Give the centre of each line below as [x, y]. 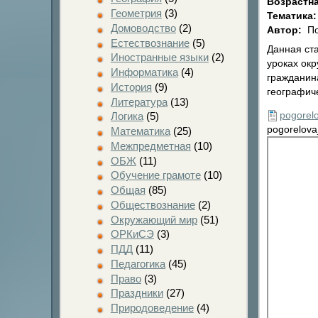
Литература [139, 102]
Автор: [286, 30]
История [131, 87]
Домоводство [143, 28]
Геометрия [136, 13]
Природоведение [152, 308]
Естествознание [150, 43]
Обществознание [153, 204]
